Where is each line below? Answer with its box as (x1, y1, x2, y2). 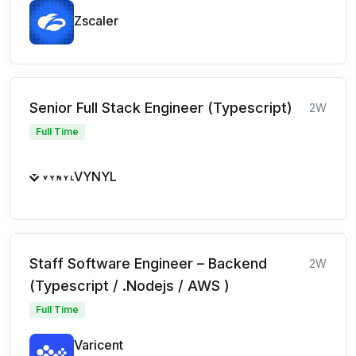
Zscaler (74, 13, 118, 29)
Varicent (74, 337, 123, 353)
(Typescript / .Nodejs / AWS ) (29, 277, 230, 294)
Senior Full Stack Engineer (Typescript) (29, 99, 292, 116)
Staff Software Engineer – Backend (29, 255, 267, 272)
